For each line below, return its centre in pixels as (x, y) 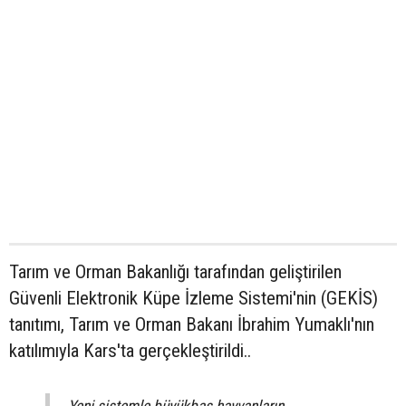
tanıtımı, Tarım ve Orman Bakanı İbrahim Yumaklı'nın (192, 325)
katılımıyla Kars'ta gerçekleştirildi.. (130, 351)
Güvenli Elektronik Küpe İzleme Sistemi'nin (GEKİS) (193, 299)
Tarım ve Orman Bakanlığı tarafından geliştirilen (175, 272)
